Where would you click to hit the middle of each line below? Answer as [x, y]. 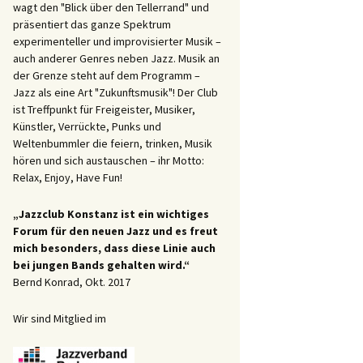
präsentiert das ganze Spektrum [92, 24]
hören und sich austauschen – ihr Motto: [109, 160]
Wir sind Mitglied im [60, 318]
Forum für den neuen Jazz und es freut [115, 231]
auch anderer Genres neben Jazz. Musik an [116, 58]
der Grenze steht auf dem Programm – [107, 75]
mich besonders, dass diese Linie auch [114, 248]
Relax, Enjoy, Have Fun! [68, 177]
